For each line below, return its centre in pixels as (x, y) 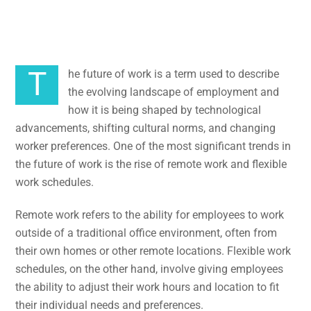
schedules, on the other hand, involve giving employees (150, 269)
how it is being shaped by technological (165, 110)
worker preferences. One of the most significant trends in (153, 146)
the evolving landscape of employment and (174, 92)
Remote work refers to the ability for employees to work (150, 215)
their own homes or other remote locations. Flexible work (153, 251)
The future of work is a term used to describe (37, 85)
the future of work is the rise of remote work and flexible (151, 164)
